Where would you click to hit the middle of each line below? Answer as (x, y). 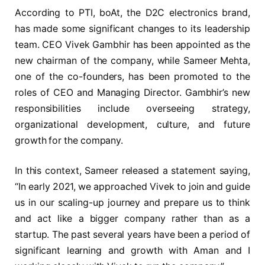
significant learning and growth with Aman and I (132, 251)
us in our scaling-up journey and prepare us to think (132, 203)
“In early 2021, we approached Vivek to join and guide (132, 187)
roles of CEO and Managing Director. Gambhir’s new (132, 92)
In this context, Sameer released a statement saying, (132, 171)
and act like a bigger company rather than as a (132, 219)
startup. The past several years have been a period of (132, 235)
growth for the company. (69, 140)
